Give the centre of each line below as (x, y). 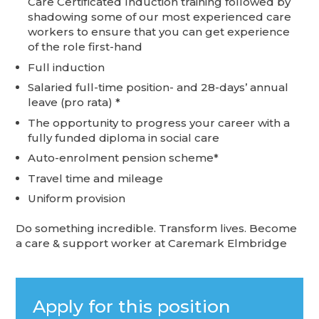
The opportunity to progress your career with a (159, 122)
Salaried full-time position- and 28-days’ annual (158, 88)
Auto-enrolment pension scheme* (124, 158)
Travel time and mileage (96, 178)
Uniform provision (77, 199)
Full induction (67, 67)
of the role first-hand (85, 47)
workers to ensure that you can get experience (159, 32)
